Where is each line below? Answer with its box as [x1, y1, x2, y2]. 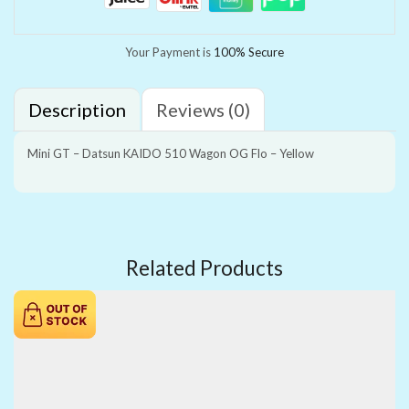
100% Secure [214, 45, 284, 60]
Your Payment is [125, 45, 214, 60]
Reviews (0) [156, 99, 250, 121]
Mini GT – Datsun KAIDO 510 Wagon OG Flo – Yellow [27, 146, 314, 162]
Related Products [126, 256, 283, 281]
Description [28, 99, 126, 121]
